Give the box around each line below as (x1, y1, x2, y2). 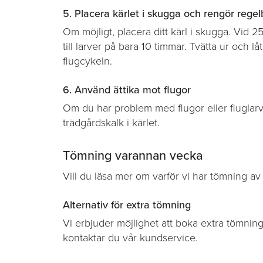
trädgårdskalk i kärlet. (63, 116, 160, 129)
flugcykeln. (63, 54, 112, 68)
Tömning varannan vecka (63, 148, 203, 164)
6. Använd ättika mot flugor (63, 83, 191, 96)
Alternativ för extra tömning (63, 198, 191, 212)
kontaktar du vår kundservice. (63, 231, 198, 245)
